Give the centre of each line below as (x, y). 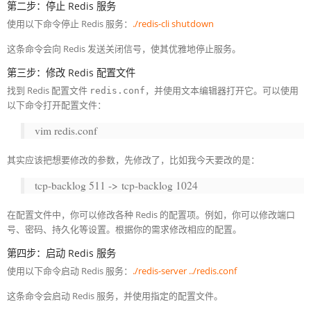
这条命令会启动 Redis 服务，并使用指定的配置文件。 (115, 296)
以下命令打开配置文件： (57, 105)
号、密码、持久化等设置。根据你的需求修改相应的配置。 (124, 229)
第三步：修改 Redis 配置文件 (71, 73)
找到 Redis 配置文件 (48, 90)
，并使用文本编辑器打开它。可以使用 (222, 90)
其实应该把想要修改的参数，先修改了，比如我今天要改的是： (133, 160)
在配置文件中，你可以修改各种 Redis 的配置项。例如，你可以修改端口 (151, 215)
